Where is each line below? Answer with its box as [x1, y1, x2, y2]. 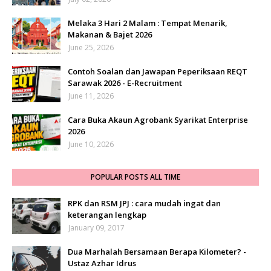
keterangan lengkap [68, 209, 146, 221]
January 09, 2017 [68, 223, 125, 233]
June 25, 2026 [68, 42, 114, 53]
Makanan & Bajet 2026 [68, 29, 152, 41]
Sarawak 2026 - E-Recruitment [68, 77, 182, 89]
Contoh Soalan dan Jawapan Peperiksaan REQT [68, 66, 247, 77]
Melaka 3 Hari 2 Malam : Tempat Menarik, [68, 18, 227, 29]
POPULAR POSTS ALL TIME [91, 172, 180, 183]
